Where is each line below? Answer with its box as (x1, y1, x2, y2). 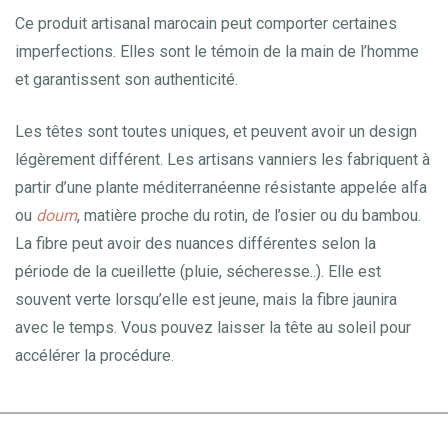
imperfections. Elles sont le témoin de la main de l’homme (15, 41, 419, 61)
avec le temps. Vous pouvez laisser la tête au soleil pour (15, 317, 411, 337)
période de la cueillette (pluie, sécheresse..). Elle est (15, 261, 381, 281)
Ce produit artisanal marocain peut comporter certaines (15, 13, 397, 33)
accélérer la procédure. (15, 345, 174, 365)
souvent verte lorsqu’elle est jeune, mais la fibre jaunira (15, 289, 397, 309)
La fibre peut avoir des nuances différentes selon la (15, 233, 376, 253)
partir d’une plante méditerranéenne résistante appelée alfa (15, 177, 427, 197)
